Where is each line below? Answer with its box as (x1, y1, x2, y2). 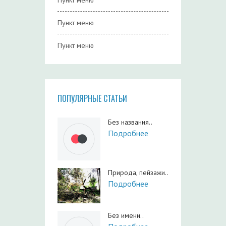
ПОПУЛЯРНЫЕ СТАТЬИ (58, 92, 127, 104)
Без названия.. (108, 118, 152, 127)
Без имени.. (108, 210, 144, 220)
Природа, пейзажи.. (108, 168, 168, 177)
